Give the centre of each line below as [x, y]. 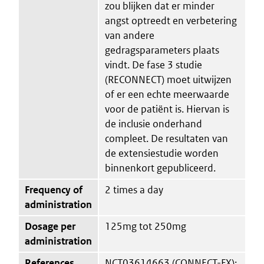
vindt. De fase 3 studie [154, 65]
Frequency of [54, 189]
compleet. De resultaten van [166, 138]
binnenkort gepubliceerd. [160, 168]
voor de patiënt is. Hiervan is [167, 109]
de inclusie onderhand [154, 123]
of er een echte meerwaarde [167, 94]
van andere [130, 35]
